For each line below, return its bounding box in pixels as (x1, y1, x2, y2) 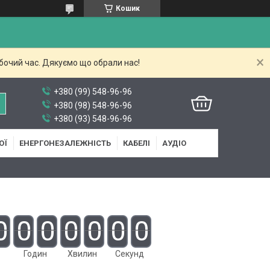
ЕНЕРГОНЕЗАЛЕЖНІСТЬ (19, 139, 111, 148)
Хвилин (67, 248, 98, 259)
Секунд (115, 248, 144, 259)
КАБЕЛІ (123, 139, 150, 148)
